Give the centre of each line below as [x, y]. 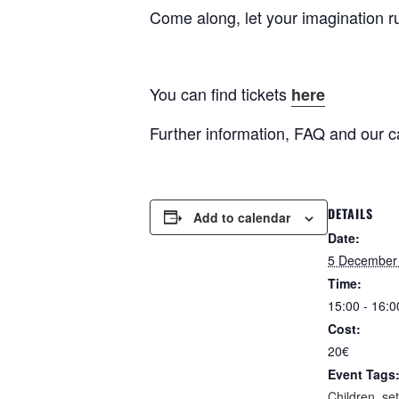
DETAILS [350, 213]
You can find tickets [220, 93]
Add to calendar [242, 217]
